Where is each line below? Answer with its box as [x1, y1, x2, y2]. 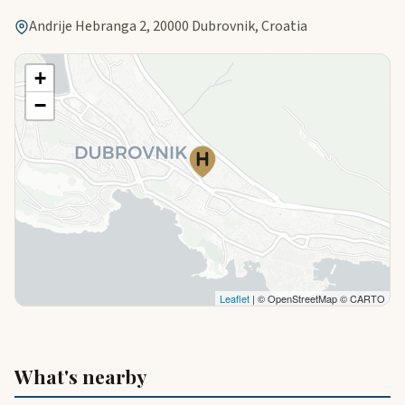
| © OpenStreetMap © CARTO [250, 291, 385, 306]
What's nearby [14, 363, 146, 389]
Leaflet [220, 291, 250, 306]
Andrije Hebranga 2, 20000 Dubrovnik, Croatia [29, 16, 307, 36]
